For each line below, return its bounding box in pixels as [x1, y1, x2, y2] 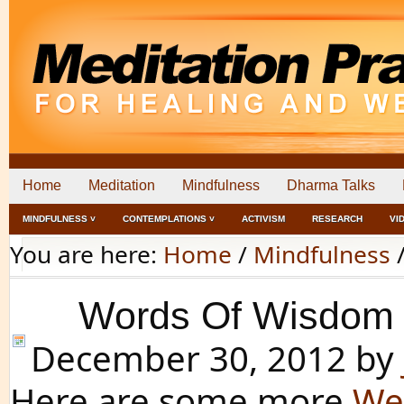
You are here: [10, 238, 163, 271]
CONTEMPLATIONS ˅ [123, 214, 215, 224]
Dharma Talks [287, 178, 375, 193]
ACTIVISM [242, 214, 285, 224]
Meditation [88, 178, 155, 193]
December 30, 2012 [31, 335, 346, 381]
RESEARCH [312, 214, 363, 224]
